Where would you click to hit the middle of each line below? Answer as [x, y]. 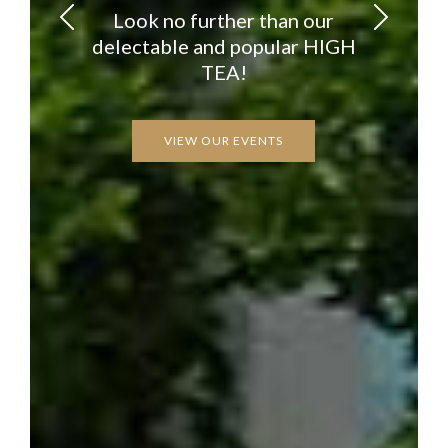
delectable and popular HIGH [223, 45]
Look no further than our [224, 19]
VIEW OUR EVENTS [224, 141]
